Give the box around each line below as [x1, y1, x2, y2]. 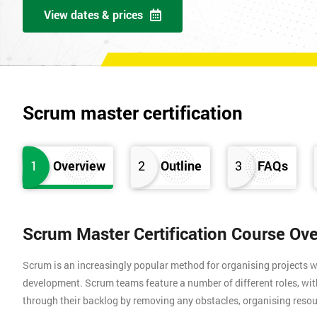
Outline [161, 157, 202, 175]
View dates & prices [44, 7, 143, 23]
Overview [53, 157, 106, 175]
